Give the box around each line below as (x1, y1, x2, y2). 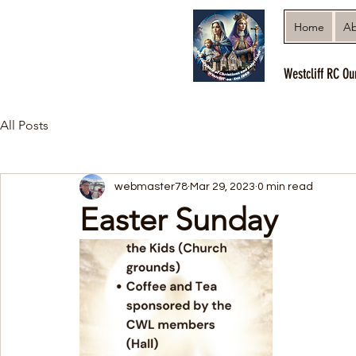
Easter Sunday (79, 200, 278, 238)
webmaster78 (114, 180, 188, 192)
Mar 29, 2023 (190, 180, 255, 192)
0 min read (257, 180, 313, 192)
